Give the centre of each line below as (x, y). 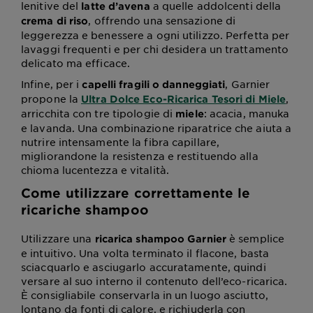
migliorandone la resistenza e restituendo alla (140, 156)
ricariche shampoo (85, 210)
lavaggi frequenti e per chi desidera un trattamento (155, 49)
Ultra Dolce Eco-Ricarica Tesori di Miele (184, 99)
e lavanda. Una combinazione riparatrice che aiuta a (156, 128)
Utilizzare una (58, 239)
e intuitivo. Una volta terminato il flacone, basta (145, 253)
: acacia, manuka (247, 114)
